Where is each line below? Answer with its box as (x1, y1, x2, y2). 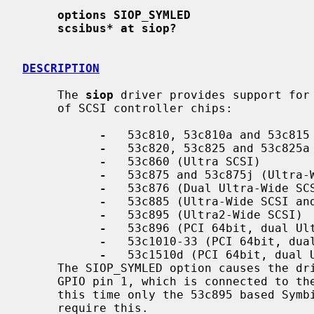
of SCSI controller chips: (22, 101, 57, 115)
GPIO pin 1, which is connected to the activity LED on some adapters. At (22, 274, 57, 288)
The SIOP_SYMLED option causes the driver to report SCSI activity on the (22, 261, 57, 275)
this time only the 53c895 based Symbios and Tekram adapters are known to (22, 287, 57, 301)
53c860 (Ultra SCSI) (107, 154, 261, 168)
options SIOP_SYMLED (57, 8, 191, 22)
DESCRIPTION (22, 61, 100, 75)
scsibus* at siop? (57, 21, 177, 35)
